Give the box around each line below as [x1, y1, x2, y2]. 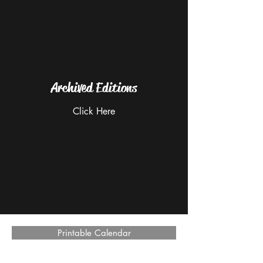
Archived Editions [51, 79, 137, 96]
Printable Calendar [57, 227, 131, 238]
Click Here [73, 105, 115, 117]
